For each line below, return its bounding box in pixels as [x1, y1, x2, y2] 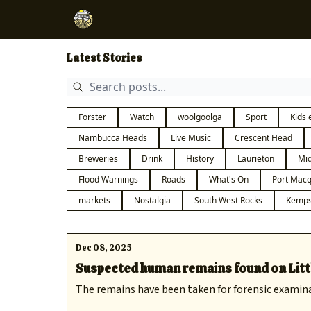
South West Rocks [194, 194, 262, 206]
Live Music [171, 132, 211, 144]
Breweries [78, 153, 118, 165]
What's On [209, 174, 249, 185]
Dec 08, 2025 [76, 242, 132, 253]
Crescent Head [235, 132, 292, 144]
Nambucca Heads [78, 132, 147, 144]
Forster [78, 111, 106, 123]
